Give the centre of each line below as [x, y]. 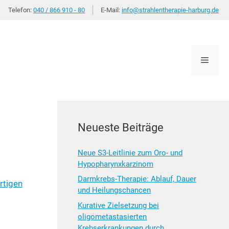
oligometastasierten [112, 216]
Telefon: [21, 10]
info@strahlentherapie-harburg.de [170, 10]
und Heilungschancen [114, 190]
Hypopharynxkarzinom [116, 164]
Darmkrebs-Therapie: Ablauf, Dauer [137, 179]
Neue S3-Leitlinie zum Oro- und [130, 153]
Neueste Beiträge [121, 127]
